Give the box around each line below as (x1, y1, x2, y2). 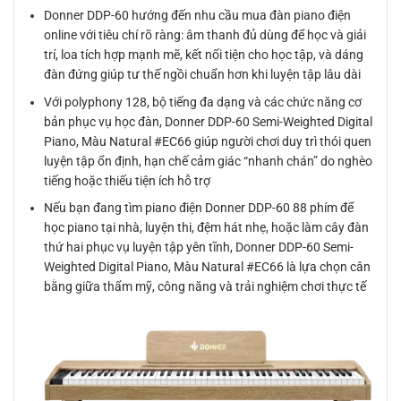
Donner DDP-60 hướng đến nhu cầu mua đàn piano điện (44, 8, 352, 23)
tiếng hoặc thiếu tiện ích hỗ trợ (44, 173, 211, 188)
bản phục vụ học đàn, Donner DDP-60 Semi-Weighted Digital (44, 114, 373, 129)
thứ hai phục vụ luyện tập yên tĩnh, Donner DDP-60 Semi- (44, 240, 354, 255)
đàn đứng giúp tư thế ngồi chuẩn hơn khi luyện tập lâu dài (44, 67, 362, 82)
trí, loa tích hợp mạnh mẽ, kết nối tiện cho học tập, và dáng (44, 47, 364, 63)
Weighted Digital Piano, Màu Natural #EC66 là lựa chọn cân (44, 260, 371, 275)
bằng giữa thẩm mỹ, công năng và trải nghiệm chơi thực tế (44, 279, 367, 294)
